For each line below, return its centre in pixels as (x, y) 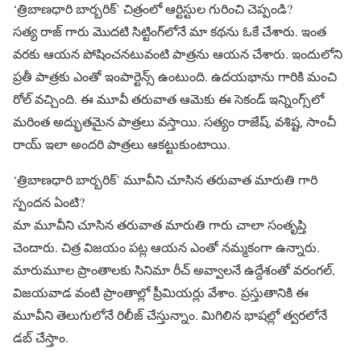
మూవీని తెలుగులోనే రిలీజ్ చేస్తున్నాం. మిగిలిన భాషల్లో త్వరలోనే (170, 314)
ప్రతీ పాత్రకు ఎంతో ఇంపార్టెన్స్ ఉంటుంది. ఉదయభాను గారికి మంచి (175, 76)
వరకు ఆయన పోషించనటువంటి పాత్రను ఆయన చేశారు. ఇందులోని (178, 53)
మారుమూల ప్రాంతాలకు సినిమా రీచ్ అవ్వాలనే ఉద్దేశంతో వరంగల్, (174, 269)
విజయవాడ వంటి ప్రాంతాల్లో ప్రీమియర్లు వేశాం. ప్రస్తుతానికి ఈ (161, 292)
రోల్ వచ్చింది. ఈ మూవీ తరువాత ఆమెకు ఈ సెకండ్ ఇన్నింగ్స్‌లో (168, 98)
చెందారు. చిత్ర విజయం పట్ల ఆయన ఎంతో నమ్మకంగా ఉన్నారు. (166, 247)
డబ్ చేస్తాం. (41, 337)
